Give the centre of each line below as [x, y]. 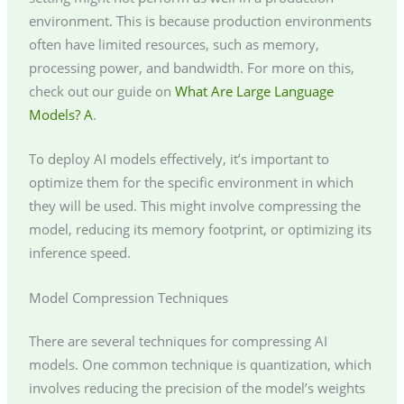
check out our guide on [101, 92]
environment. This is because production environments [200, 21]
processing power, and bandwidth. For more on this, [191, 68]
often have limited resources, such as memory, [174, 45]
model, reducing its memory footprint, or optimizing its [200, 230]
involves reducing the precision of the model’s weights [197, 387]
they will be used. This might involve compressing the [194, 206]
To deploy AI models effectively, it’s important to [179, 159]
